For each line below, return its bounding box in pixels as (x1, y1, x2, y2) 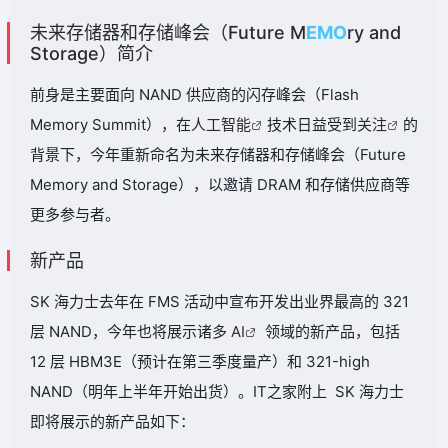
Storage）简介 (30, 43, 153, 64)
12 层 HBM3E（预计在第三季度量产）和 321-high (30, 352, 370, 371)
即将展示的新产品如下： (30, 412, 195, 431)
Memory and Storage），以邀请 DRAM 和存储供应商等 (30, 175, 410, 194)
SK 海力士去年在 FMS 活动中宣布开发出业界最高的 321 (30, 292, 409, 311)
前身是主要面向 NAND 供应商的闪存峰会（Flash (30, 85, 359, 104)
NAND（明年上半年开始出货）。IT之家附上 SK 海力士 (30, 382, 404, 401)
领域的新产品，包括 (261, 322, 400, 341)
